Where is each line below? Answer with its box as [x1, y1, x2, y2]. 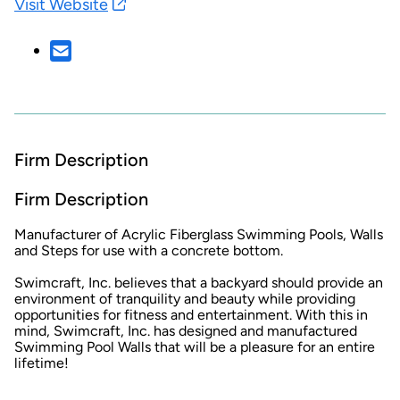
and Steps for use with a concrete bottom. [14, 241, 283, 259]
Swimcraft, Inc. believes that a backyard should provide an [14, 273, 383, 291]
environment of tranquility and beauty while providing [14, 289, 355, 307]
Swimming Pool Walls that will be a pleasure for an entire [14, 337, 375, 355]
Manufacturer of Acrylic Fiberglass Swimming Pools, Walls [14, 225, 383, 243]
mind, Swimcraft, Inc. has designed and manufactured [14, 321, 357, 339]
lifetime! [14, 354, 69, 371]
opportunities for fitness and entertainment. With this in [14, 305, 368, 323]
